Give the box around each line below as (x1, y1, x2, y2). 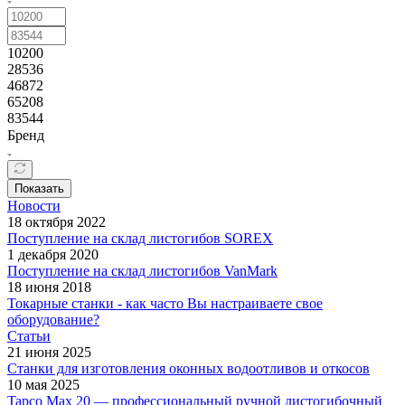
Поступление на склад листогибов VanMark (7, 262, 278, 278)
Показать (14, 181, 64, 195)
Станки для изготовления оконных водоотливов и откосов (7, 360, 370, 376)
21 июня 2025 (7, 344, 91, 360)
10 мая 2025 (7, 376, 80, 392)
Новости (7, 197, 61, 213)
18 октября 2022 (7, 213, 106, 230)
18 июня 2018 (7, 278, 91, 295)
